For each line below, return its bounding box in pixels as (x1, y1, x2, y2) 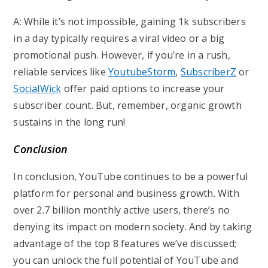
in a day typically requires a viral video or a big (13, 32, 225, 45)
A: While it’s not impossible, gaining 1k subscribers (13, 15, 246, 28)
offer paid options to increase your (61, 82, 225, 95)
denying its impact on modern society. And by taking (13, 220, 252, 233)
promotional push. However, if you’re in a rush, (13, 48, 230, 62)
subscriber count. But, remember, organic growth (13, 99, 242, 112)
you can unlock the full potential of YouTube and (13, 254, 239, 267)
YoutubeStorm (108, 65, 176, 78)
